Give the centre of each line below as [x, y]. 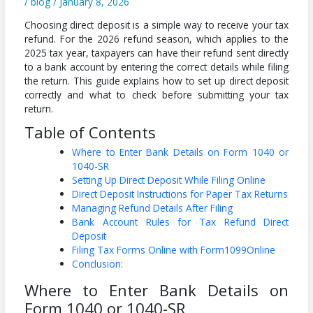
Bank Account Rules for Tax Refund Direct [181, 222]
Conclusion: [98, 264]
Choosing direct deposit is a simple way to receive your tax [156, 24]
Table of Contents [90, 132]
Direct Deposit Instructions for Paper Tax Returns [180, 194]
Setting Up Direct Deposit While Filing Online [169, 180]
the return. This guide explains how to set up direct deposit [156, 80]
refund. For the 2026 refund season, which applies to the [156, 38]
